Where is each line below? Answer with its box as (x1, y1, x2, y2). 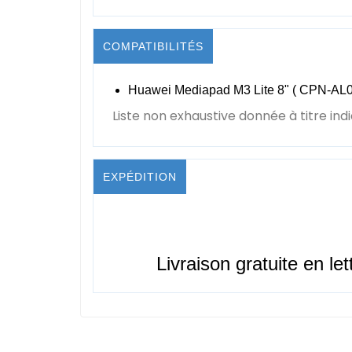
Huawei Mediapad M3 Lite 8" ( (128, 82, 299, 97)
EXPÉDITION (103, 170, 177, 183)
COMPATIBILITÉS (103, 39, 203, 53)
